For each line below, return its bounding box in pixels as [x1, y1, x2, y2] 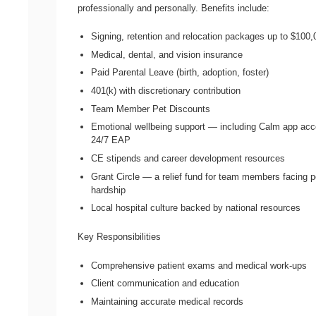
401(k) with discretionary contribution [91, 85, 241, 96]
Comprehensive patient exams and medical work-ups [91, 260, 308, 271]
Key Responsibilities [78, 231, 161, 243]
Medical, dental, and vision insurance [91, 49, 243, 60]
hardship [91, 184, 126, 195]
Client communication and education [91, 278, 240, 289]
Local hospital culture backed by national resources [91, 202, 301, 214]
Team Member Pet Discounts [91, 103, 211, 114]
